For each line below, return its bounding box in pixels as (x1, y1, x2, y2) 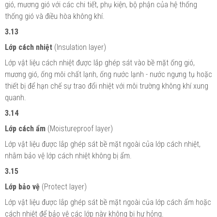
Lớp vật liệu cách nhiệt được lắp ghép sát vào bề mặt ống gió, (5, 58, 195, 67)
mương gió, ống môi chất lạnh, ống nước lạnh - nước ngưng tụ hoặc (5, 69, 212, 79)
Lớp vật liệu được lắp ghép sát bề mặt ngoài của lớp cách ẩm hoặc (5, 197, 211, 207)
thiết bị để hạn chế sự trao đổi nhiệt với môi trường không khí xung (5, 81, 208, 91)
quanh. (5, 93, 26, 102)
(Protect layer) (40, 182, 87, 191)
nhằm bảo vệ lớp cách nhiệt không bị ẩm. (5, 151, 132, 160)
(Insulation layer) (52, 42, 106, 52)
